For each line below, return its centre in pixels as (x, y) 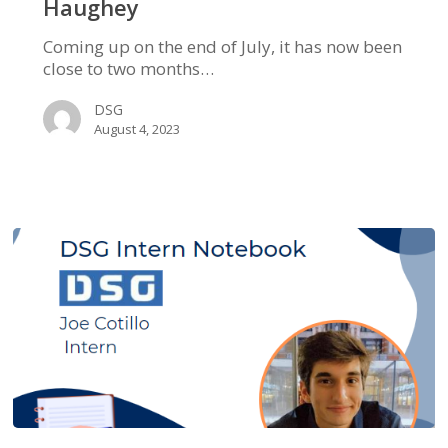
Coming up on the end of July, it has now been (222, 47)
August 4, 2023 (136, 129)
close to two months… (128, 69)
